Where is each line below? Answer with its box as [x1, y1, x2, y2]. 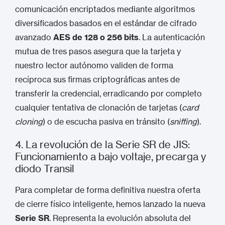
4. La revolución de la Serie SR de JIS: [15, 138, 190, 151]
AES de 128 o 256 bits [53, 32, 139, 42]
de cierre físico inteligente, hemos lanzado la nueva [15, 199, 205, 209]
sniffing [170, 117, 197, 127]
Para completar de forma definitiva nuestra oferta [15, 185, 200, 195]
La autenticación [140, 32, 205, 42]
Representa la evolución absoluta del [51, 213, 191, 223]
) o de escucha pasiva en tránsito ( [43, 117, 170, 127]
